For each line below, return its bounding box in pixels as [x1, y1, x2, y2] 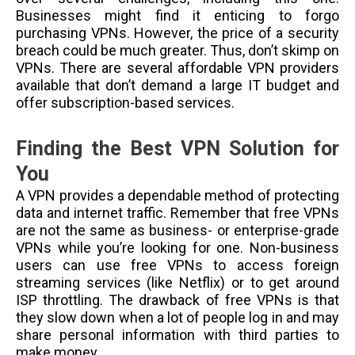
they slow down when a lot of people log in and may [16, 309, 339, 326]
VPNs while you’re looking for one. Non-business [16, 239, 339, 257]
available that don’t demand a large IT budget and [16, 76, 339, 94]
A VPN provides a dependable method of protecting [16, 187, 339, 204]
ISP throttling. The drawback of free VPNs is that [16, 292, 339, 309]
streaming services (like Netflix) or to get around [16, 274, 339, 292]
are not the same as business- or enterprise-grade [16, 222, 339, 239]
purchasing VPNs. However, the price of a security [16, 24, 339, 41]
